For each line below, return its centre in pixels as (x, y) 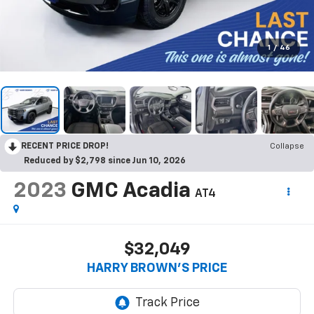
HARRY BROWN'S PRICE (157, 269)
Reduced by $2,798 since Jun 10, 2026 (105, 161)
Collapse (287, 146)
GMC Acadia (130, 191)
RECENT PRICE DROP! (65, 146)
